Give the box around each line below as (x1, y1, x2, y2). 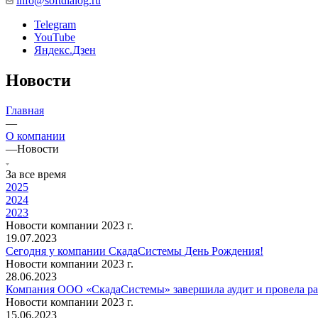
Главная (6, 104, 44, 116)
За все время (6, 168, 66, 180)
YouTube (34, 31, 75, 43)
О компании (6, 129, 65, 142)
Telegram (34, 18, 76, 31)
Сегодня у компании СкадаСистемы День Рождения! (6, 244, 263, 257)
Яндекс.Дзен (34, 44, 96, 56)
